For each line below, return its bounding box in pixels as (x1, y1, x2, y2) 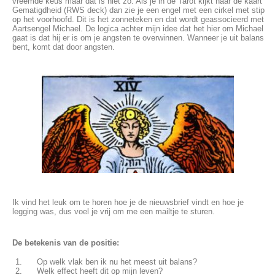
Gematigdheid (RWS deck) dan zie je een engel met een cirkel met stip (12, 6, 265, 15)
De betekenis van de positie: (12, 238, 119, 248)
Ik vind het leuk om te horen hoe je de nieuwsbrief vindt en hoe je (12, 198, 244, 207)
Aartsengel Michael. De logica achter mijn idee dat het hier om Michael (12, 24, 263, 34)
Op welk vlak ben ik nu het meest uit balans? (37, 257, 197, 267)
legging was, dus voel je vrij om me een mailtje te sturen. (12, 207, 217, 217)
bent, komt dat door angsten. (12, 42, 115, 52)
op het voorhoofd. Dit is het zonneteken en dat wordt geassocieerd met (12, 15, 264, 25)
